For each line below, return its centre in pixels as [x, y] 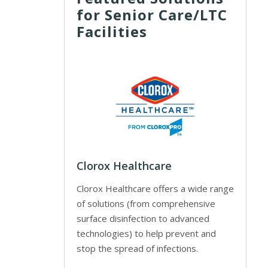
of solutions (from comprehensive [146, 204]
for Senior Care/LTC [152, 14]
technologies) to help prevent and [146, 234]
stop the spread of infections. [137, 249]
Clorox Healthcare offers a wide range [155, 189]
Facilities [112, 31]
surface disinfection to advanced [143, 219]
